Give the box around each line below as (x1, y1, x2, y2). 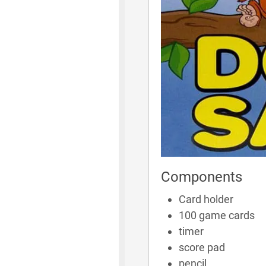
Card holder (178, 192, 233, 205)
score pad (178, 240, 225, 254)
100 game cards (178, 208, 255, 221)
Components (160, 168, 242, 185)
